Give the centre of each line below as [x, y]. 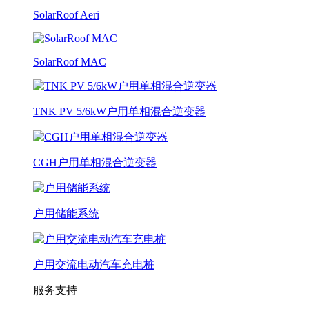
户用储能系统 [66, 213]
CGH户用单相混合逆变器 [95, 162]
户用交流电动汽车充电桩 [94, 265]
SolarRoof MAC [70, 62]
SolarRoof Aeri [66, 15]
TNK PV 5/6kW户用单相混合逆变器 [119, 111]
